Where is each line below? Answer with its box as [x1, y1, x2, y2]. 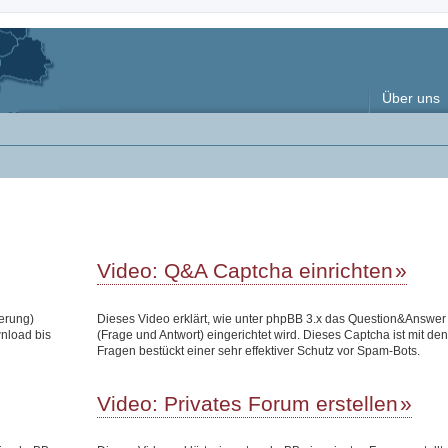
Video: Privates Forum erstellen [97, 391, 399, 415]
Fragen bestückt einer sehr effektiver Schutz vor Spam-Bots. [97, 343, 421, 358]
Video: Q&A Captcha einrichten [97, 259, 394, 282]
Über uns [382, 90, 440, 106]
